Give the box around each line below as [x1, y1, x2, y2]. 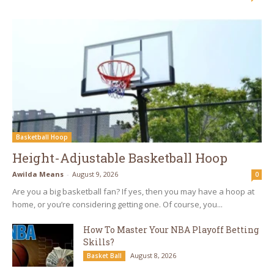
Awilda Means [12, 169, 64, 179]
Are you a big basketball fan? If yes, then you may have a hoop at [12, 185, 254, 197]
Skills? [83, 235, 114, 248]
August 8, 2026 [130, 250, 176, 260]
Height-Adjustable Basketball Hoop [12, 149, 228, 166]
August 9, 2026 [72, 169, 118, 179]
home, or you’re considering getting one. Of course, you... [12, 198, 223, 210]
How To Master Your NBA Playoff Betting [83, 223, 259, 235]
